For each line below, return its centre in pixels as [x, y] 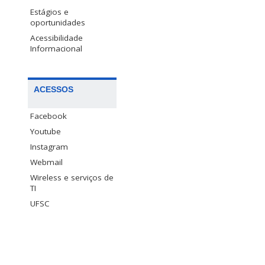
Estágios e [49, 12]
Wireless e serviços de [72, 178]
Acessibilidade [56, 38]
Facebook [49, 116]
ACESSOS [54, 90]
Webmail [46, 162]
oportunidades [58, 23]
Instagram [49, 147]
